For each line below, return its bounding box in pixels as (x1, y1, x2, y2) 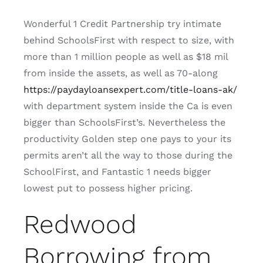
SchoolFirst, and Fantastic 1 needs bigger (23, 166, 211, 178)
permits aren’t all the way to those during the (23, 150, 232, 161)
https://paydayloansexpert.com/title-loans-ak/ (23, 84, 237, 96)
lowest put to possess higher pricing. (23, 183, 193, 194)
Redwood (23, 209, 137, 240)
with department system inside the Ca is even (23, 100, 232, 112)
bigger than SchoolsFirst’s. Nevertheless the (23, 117, 225, 129)
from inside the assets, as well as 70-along (23, 68, 218, 79)
